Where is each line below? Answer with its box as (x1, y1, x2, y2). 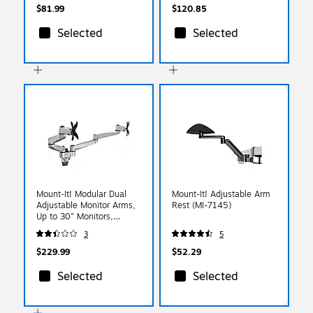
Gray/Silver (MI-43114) (36, 221, 126, 234)
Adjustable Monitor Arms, (36, 198, 136, 212)
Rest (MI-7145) (172, 198, 231, 212)
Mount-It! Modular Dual (36, 187, 126, 201)
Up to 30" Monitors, (36, 210, 113, 223)
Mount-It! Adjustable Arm (172, 187, 270, 201)
